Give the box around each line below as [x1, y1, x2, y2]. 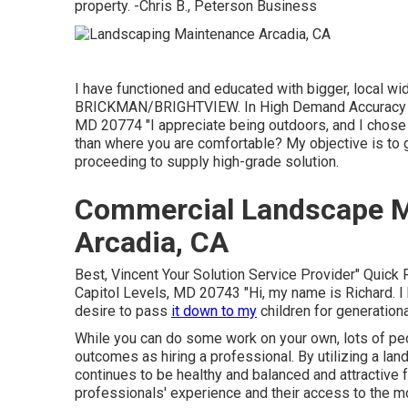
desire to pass [75, 301, 171, 320]
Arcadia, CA [75, 224, 229, 260]
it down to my [171, 301, 257, 320]
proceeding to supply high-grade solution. [75, 152, 339, 170]
